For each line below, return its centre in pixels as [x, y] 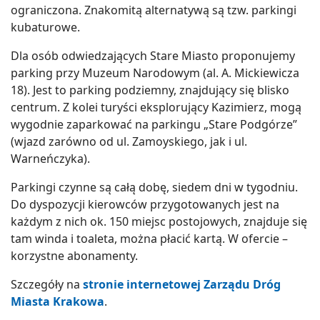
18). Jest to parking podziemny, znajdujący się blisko [150, 90]
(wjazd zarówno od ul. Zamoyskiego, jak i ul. [129, 142]
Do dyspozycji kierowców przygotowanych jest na [145, 205]
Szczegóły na [47, 285]
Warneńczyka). [50, 159]
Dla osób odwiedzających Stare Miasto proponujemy [153, 56]
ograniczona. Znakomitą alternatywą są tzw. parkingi [154, 10]
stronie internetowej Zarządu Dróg [182, 285]
